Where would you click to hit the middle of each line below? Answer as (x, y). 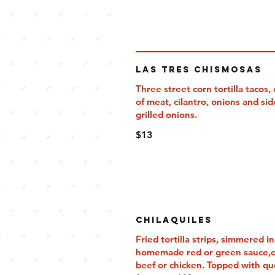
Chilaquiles (174, 220)
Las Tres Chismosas (199, 70)
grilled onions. (166, 114)
